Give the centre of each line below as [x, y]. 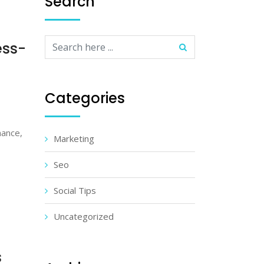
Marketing [74, 138]
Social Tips [75, 190]
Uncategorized [84, 216]
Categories [85, 98]
